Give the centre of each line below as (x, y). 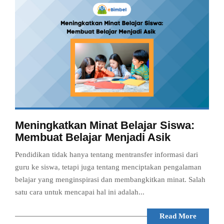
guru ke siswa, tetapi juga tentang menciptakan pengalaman (108, 167)
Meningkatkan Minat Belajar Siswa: (105, 125)
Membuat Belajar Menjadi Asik (93, 137)
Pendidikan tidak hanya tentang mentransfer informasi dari (106, 155)
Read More (178, 216)
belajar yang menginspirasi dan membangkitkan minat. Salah (110, 180)
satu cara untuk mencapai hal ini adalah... (80, 192)
